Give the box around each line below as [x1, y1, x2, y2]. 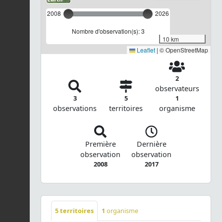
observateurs [155, 83, 199, 93]
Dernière [136, 139, 166, 149]
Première [85, 139, 116, 149]
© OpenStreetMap [158, 46, 208, 55]
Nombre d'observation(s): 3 [71, 27, 145, 36]
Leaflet [135, 46, 155, 55]
